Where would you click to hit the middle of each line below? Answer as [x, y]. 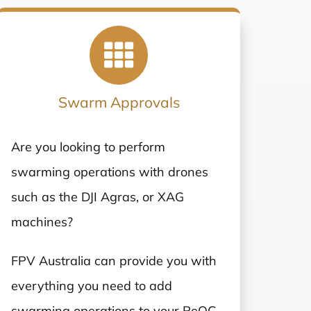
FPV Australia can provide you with [114, 260]
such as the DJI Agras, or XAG [98, 196]
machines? [42, 221]
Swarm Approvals [119, 102]
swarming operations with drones [110, 171]
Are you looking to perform [89, 146]
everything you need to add [92, 285]
